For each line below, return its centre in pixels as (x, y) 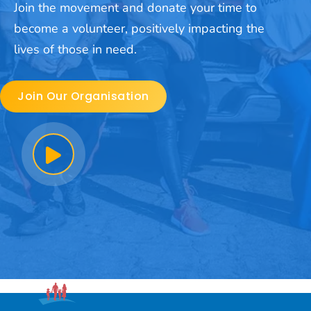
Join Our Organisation (83, 96)
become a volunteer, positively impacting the (139, 28)
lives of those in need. (75, 49)
